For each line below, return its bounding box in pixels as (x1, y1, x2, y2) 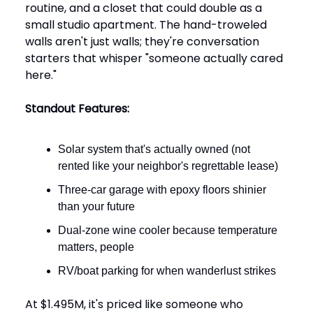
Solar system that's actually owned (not (58, 143, 250, 155)
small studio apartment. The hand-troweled (25, 17, 267, 33)
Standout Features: (25, 101, 129, 117)
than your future (58, 201, 135, 212)
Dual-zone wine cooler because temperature (58, 224, 277, 236)
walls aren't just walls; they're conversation (25, 34, 259, 50)
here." (25, 67, 57, 83)
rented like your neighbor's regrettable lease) (58, 160, 278, 172)
